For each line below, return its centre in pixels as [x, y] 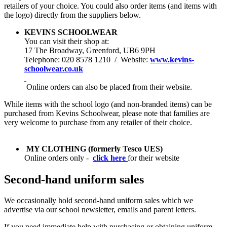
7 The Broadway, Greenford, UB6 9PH [92, 50]
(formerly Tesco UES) [124, 148]
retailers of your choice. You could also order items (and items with [110, 6]
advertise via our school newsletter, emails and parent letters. [100, 210]
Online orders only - [59, 158]
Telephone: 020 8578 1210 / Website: [87, 59]
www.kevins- [172, 59]
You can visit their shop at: [67, 41]
